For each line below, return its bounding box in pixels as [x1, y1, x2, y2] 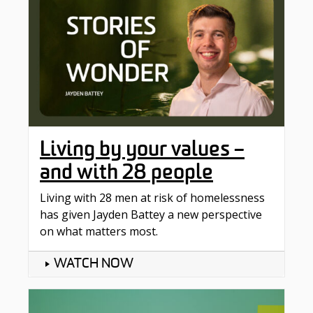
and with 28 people [40, 158, 213, 187]
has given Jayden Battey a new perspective [40, 207, 262, 223]
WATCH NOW [54, 257, 133, 272]
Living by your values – [40, 135, 245, 163]
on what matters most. [40, 224, 158, 240]
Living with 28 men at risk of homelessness [40, 190, 265, 206]
